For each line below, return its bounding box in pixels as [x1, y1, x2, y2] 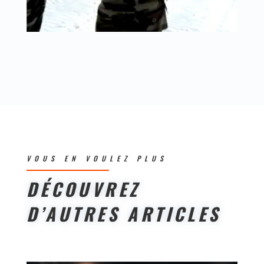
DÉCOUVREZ [26, 176, 140, 203]
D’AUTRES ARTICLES [26, 200, 221, 227]
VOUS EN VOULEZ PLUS [26, 153, 167, 164]
